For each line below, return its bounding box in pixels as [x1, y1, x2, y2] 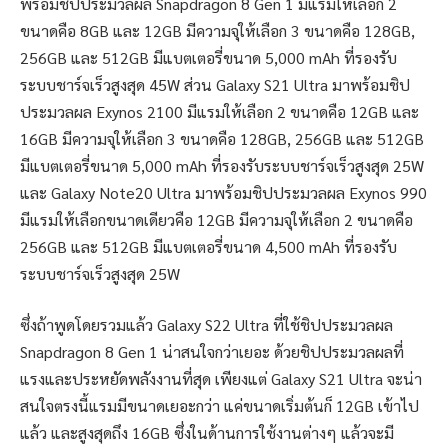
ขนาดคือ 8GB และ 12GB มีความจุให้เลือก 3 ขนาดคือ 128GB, [20, 19, 415, 41]
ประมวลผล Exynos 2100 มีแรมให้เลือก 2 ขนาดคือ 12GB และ [20, 100, 419, 122]
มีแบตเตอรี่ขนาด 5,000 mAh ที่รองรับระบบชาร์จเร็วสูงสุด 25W [20, 154, 424, 176]
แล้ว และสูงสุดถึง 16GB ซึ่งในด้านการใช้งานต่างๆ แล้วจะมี [20, 422, 394, 444]
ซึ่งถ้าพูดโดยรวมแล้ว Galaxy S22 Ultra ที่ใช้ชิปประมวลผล [20, 314, 393, 336]
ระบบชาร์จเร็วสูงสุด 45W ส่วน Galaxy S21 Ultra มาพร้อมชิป [20, 73, 410, 95]
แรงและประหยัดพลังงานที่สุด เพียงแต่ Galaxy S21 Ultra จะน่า [20, 368, 422, 390]
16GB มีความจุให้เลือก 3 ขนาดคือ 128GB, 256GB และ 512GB [20, 127, 424, 149]
